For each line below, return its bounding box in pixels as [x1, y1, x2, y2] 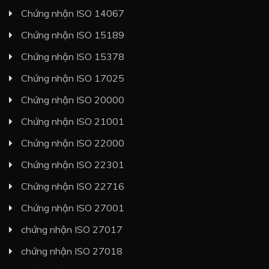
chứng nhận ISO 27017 [21, 223, 122, 236]
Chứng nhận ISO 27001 [21, 202, 124, 214]
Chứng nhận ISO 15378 [21, 50, 124, 63]
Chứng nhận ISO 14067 [21, 7, 124, 20]
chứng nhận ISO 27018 [21, 245, 122, 258]
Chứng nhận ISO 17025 [21, 72, 124, 85]
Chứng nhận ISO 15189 [21, 29, 124, 41]
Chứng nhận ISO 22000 [21, 137, 124, 150]
